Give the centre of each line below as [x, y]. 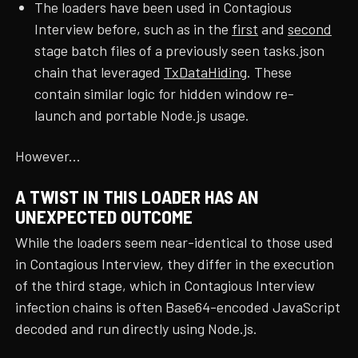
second [310, 29]
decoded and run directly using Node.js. [137, 329]
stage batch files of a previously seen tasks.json [180, 51]
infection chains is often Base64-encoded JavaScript [178, 307]
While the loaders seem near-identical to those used [175, 243]
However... [48, 156]
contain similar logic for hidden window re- [165, 94]
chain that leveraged [99, 72]
